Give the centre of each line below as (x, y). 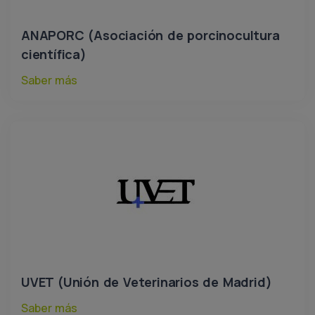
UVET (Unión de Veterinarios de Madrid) (147, 282)
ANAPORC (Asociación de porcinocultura (150, 35)
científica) (54, 54)
